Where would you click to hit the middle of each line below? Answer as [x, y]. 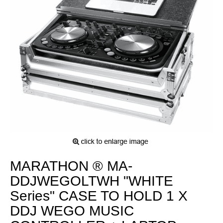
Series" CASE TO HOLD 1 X [99, 196]
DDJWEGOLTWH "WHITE [92, 181]
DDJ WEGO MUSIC [72, 211]
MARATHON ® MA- [71, 166]
